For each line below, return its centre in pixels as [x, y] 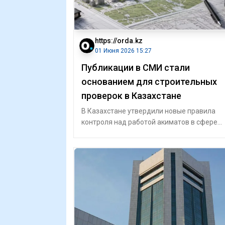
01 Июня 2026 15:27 [123, 51]
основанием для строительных [149, 82]
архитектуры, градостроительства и [141, 133]
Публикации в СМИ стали [136, 68]
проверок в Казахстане [131, 96]
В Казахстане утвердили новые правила [148, 111]
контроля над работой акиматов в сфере [149, 122]
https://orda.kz [119, 41]
